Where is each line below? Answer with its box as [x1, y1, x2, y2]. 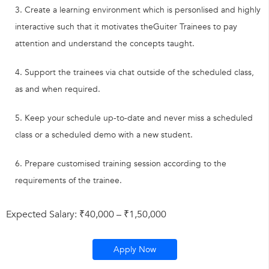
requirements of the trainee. [15, 175, 122, 186]
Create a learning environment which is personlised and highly [25, 4, 261, 16]
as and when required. [15, 83, 100, 95]
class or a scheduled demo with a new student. [15, 129, 193, 141]
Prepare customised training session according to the [25, 158, 226, 169]
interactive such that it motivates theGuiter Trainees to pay [15, 21, 237, 32]
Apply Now [113, 244, 156, 255]
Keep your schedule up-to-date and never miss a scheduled [25, 112, 253, 124]
